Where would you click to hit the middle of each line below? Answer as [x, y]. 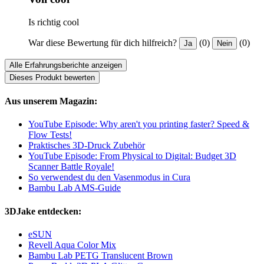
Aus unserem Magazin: [51, 101]
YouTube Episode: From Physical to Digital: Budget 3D [132, 156]
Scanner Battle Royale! [71, 167]
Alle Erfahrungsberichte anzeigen [66, 65]
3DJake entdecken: [43, 211]
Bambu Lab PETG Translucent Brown [100, 255]
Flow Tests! [50, 135]
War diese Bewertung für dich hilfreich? [103, 42]
